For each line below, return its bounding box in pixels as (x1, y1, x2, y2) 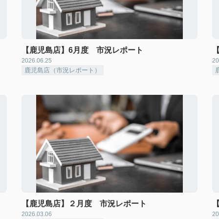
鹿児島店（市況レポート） (24, 66, 101, 74)
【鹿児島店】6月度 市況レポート (22, 46, 143, 54)
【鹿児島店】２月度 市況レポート (22, 199, 147, 208)
